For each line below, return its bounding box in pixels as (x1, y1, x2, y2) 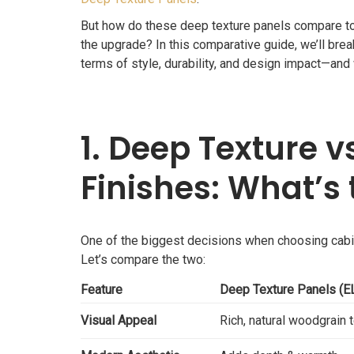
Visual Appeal (81, 313, 156, 329)
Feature (81, 282, 122, 298)
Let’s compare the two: (81, 252, 205, 268)
